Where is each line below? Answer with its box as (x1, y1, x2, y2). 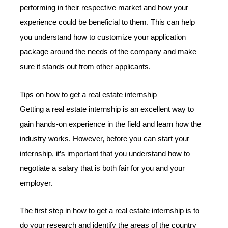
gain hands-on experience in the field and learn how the (20, 120, 202, 128)
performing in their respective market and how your (20, 3, 189, 12)
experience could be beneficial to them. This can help (20, 18, 195, 26)
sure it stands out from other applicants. (20, 62, 151, 71)
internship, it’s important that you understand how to (20, 149, 190, 158)
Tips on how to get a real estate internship (20, 90, 157, 99)
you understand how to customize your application (20, 33, 186, 41)
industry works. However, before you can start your (20, 134, 190, 143)
